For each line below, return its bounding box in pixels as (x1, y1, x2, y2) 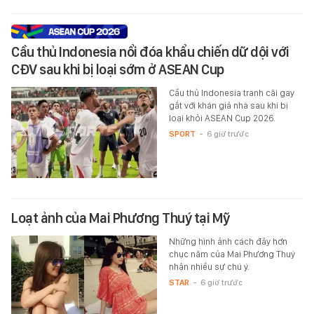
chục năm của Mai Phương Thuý (168, 248, 295, 259)
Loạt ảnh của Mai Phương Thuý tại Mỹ (11, 209, 230, 226)
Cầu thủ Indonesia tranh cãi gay (168, 87, 294, 98)
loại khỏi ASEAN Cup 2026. (168, 112, 275, 123)
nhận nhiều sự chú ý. (168, 261, 250, 272)
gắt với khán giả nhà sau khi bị (168, 100, 288, 111)
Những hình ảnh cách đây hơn (168, 235, 287, 247)
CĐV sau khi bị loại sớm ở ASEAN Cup (11, 60, 224, 78)
